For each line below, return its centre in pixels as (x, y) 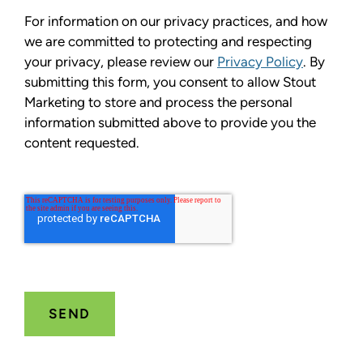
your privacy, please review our (121, 61)
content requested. (82, 142)
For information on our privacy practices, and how (176, 21)
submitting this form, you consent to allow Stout (170, 81)
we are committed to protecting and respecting (168, 41)
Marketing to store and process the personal (158, 102)
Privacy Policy (260, 61)
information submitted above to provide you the (170, 122)
